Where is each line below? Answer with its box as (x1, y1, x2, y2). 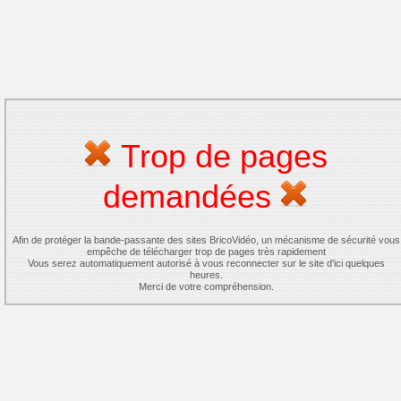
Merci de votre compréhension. (138, 281, 274, 292)
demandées (103, 178, 280, 215)
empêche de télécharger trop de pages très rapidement (86, 246, 326, 257)
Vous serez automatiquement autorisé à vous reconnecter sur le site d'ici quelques (27, 258, 385, 269)
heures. (189, 269, 223, 280)
